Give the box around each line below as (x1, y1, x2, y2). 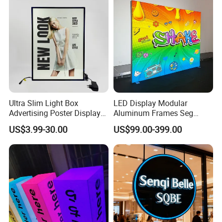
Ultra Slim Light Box (9, 97, 79, 109)
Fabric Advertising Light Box (113, 117, 212, 128)
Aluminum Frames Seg (113, 107, 193, 118)
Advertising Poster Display (9, 107, 101, 118)
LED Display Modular (113, 97, 187, 109)
